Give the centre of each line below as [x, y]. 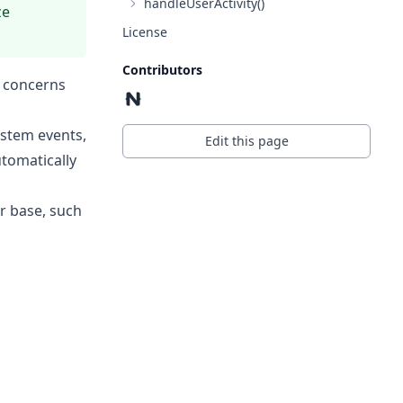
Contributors [162, 70]
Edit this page [246, 140]
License [145, 32]
